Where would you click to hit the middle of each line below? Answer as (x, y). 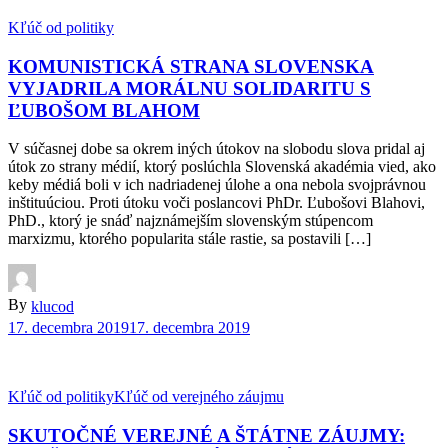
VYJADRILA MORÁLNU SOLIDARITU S (189, 88)
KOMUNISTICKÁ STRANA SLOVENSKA (191, 66)
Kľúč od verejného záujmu (199, 397)
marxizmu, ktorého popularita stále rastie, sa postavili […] (189, 239)
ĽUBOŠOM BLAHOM (104, 110)
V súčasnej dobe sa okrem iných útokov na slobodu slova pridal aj (216, 149)
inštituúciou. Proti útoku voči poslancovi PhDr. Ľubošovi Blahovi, (216, 203)
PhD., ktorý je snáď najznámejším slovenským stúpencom (190, 221)
